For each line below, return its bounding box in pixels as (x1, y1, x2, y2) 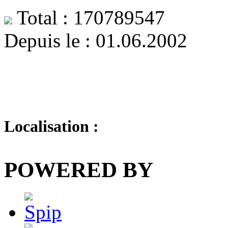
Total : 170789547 (12, 6, 165, 28)
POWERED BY (4, 157, 153, 182)
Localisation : (4, 117, 99, 135)
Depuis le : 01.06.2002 (4, 29, 187, 51)
